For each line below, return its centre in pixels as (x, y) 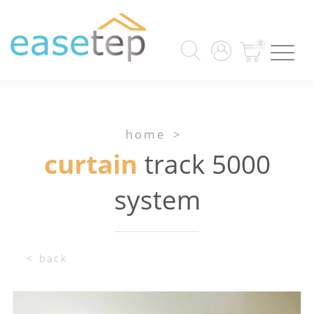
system (157, 199)
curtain (90, 164)
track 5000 (204, 164)
